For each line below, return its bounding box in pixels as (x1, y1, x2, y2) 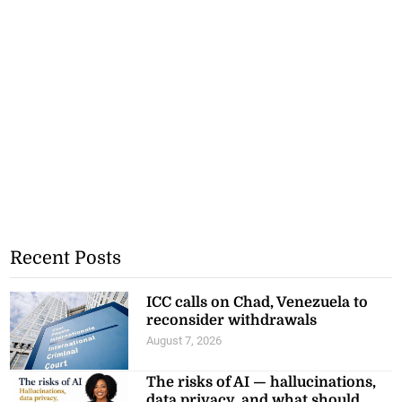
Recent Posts (10, 247, 122, 268)
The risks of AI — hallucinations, (146, 373, 377, 390)
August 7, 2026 (146, 333, 223, 347)
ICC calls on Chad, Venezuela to (146, 293, 369, 310)
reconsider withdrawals (146, 311, 318, 328)
